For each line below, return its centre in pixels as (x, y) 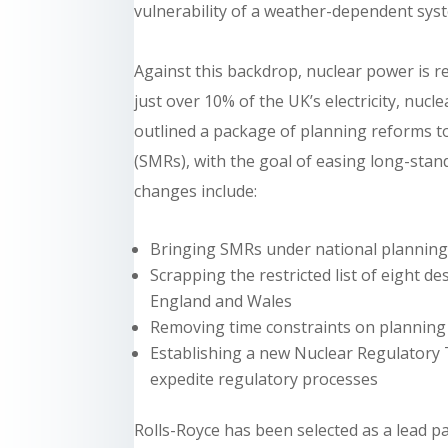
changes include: (196, 191)
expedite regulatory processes (264, 379)
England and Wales (221, 301)
